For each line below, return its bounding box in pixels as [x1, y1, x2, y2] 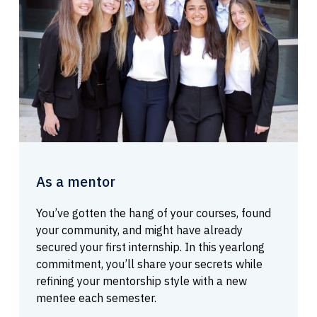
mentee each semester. [35, 290, 156, 305]
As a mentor [35, 171, 115, 191]
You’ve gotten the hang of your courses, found [35, 205, 271, 220]
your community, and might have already [35, 222, 243, 237]
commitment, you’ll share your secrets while [35, 256, 263, 271]
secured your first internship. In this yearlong [35, 239, 265, 254]
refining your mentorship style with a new [35, 273, 247, 288]
